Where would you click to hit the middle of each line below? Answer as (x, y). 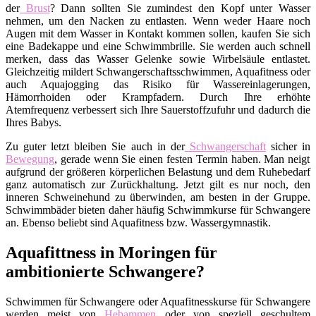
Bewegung (30, 159)
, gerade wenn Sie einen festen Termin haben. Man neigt (182, 159)
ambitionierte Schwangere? (105, 271)
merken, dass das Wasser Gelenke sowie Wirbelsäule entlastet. (158, 59)
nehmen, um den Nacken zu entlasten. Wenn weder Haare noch (158, 20)
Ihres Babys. (34, 122)
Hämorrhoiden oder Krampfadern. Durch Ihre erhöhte (158, 97)
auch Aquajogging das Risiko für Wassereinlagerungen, (158, 84)
